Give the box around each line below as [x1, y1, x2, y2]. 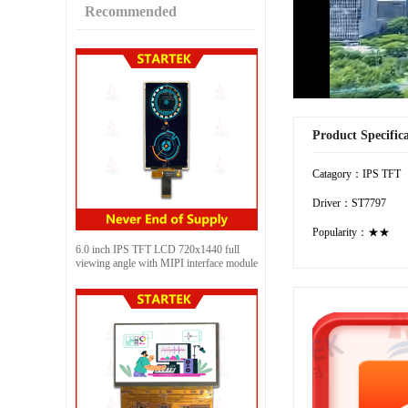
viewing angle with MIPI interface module [76, 256, 258, 270]
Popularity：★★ [312, 225, 390, 239]
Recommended [85, 3, 177, 19]
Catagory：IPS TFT [312, 167, 401, 180]
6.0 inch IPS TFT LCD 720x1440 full [76, 242, 240, 256]
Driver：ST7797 [312, 196, 386, 209]
